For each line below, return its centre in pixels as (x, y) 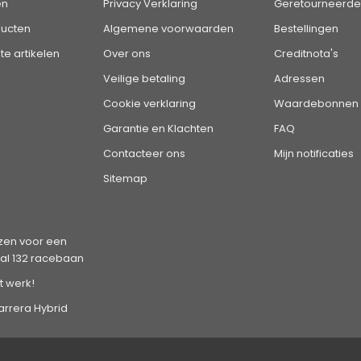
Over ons (127, 54)
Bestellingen (306, 29)
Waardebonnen (316, 104)
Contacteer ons (145, 154)
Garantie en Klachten (159, 129)
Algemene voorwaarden (169, 29)
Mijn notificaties (313, 154)
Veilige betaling (145, 79)
